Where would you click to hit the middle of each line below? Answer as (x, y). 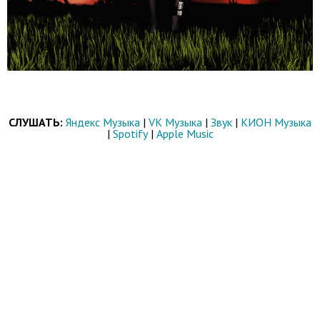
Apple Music (185, 133)
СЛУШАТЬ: (36, 122)
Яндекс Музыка (103, 122)
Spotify (130, 133)
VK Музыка (175, 122)
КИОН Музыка (276, 122)
